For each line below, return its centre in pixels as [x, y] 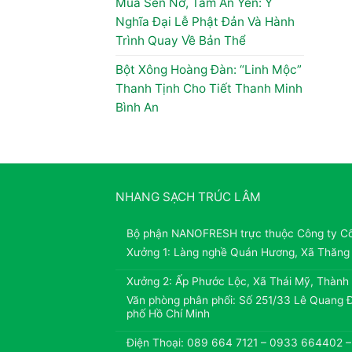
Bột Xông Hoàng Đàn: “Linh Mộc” [209, 70]
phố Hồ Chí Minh [168, 314]
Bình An [137, 108]
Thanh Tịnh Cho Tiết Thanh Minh [209, 89]
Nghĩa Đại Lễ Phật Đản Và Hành [205, 22]
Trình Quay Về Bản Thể [181, 41]
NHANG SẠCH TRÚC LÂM [188, 197]
